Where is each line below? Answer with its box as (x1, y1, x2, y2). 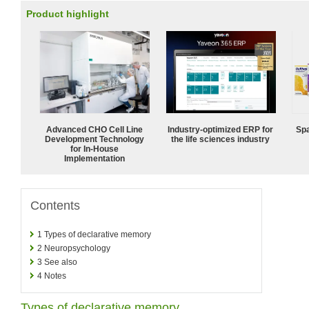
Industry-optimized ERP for (168, 124, 274, 134)
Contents (30, 198, 80, 212)
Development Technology (45, 134, 144, 144)
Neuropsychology (44, 243, 110, 253)
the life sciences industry (171, 134, 270, 144)
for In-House (70, 143, 119, 154)
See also (44, 257, 77, 267)
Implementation (64, 153, 125, 163)
